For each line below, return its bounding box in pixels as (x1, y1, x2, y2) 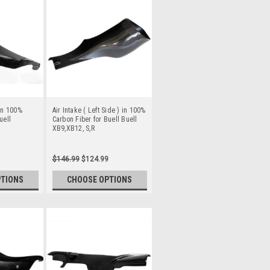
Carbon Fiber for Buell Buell (52, 115, 137, 124)
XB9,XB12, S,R (52, 124, 95, 133)
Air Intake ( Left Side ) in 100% (52, 105, 146, 115)
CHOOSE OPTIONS (67, 174, 133, 184)
